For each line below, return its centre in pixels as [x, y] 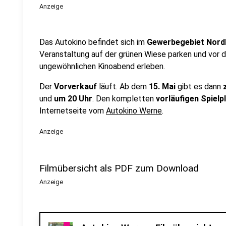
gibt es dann [198, 87]
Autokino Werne [134, 111]
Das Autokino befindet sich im [93, 42]
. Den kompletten [124, 99]
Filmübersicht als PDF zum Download [119, 168]
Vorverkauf [75, 87]
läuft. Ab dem [123, 87]
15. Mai [162, 87]
